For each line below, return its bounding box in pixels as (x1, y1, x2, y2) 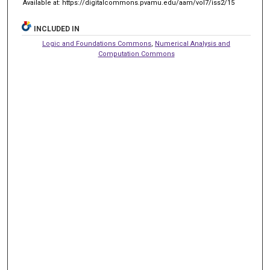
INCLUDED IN (34, 25, 80, 34)
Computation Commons (98, 50, 175, 58)
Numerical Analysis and (155, 40, 231, 48)
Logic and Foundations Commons (42, 40, 152, 48)
